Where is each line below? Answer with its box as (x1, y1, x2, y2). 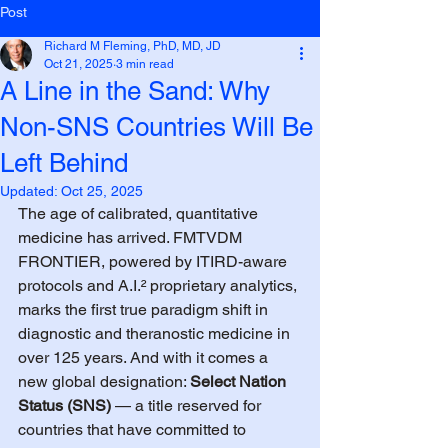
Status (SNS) (18, 396, 111, 415)
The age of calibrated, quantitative (18, 204, 262, 223)
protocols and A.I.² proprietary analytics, (18, 276, 301, 295)
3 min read (116, 57, 174, 71)
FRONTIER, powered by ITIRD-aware (18, 252, 291, 271)
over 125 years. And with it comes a (18, 348, 272, 367)
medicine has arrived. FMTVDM (18, 228, 246, 247)
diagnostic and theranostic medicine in (18, 324, 294, 343)
